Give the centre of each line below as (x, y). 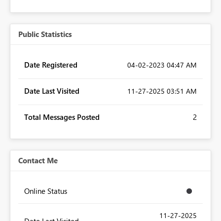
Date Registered (51, 65)
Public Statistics (45, 34)
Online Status (46, 191)
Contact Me (38, 161)
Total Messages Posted (62, 117)
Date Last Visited (52, 91)
